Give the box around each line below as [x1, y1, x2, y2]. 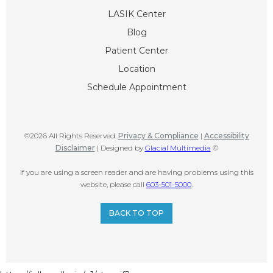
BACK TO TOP [109, 208, 164, 218]
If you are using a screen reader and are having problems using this [19, 167, 253, 177]
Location [118, 63, 155, 74]
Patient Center [105, 44, 168, 56]
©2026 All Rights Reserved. [24, 130, 118, 140]
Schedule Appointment [87, 81, 186, 93]
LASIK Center [107, 8, 166, 19]
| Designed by [94, 143, 145, 152]
